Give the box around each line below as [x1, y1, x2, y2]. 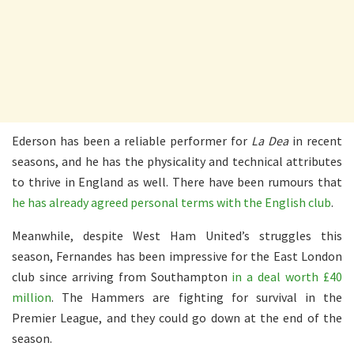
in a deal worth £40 [232, 268, 343, 284]
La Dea [251, 132, 288, 149]
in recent [288, 132, 342, 149]
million [12, 288, 51, 305]
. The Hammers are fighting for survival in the [51, 288, 342, 305]
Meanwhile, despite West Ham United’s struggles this [12, 227, 342, 243]
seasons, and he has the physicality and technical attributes [12, 153, 342, 169]
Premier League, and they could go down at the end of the [12, 309, 342, 326]
